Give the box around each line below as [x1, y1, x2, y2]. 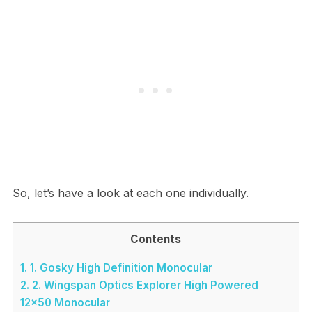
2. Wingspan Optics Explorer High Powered [29, 279, 258, 292]
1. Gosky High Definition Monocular [26, 261, 212, 275]
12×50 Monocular [19, 296, 110, 310]
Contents [130, 233, 182, 247]
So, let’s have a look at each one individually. [12, 186, 249, 201]
